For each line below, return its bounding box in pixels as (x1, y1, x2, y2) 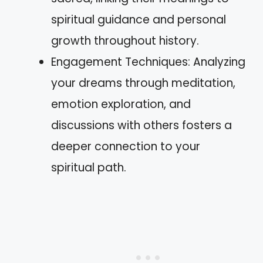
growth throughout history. (51, 32, 199, 49)
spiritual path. (51, 159, 126, 176)
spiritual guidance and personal (51, 11, 226, 28)
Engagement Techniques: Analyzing (51, 53, 245, 70)
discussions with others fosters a (51, 117, 232, 133)
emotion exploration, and (51, 96, 191, 112)
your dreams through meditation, (51, 75, 235, 91)
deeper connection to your (51, 138, 200, 154)
